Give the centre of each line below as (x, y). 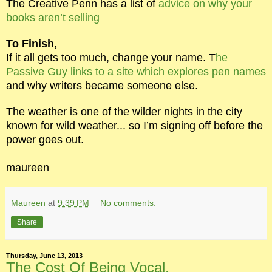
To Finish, (32, 44)
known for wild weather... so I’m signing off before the (134, 126)
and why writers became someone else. (102, 86)
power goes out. (46, 140)
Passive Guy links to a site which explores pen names (136, 72)
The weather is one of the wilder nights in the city (124, 112)
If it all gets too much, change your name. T (111, 58)
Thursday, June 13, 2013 (44, 256)
